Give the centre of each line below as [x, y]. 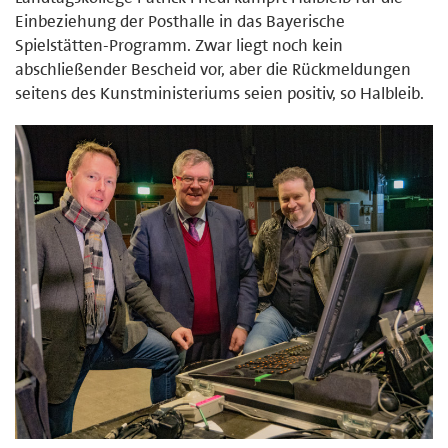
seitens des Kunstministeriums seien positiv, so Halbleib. [219, 92]
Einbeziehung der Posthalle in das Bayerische [180, 20]
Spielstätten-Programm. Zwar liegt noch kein [179, 44]
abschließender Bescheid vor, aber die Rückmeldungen [213, 68]
